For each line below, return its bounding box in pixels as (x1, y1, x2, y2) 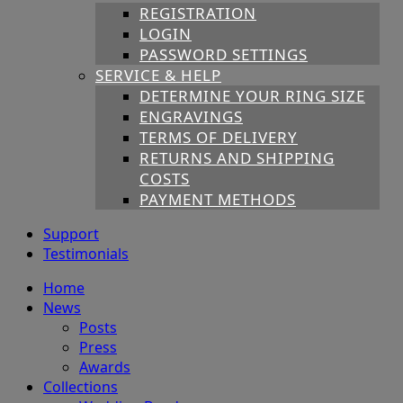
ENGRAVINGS (139, 106, 243, 128)
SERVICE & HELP (95, 65, 221, 86)
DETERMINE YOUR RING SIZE (139, 85, 365, 107)
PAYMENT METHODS (139, 189, 296, 210)
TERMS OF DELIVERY (139, 127, 298, 148)
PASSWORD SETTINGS (139, 44, 308, 66)
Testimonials (43, 244, 129, 264)
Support (43, 224, 99, 245)
